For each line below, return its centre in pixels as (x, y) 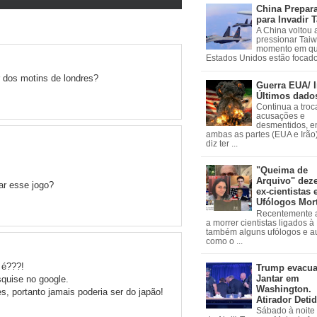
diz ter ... (221, 144)
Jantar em (278, 278)
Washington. (284, 289)
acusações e (281, 116)
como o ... (224, 241)
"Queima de (282, 171)
